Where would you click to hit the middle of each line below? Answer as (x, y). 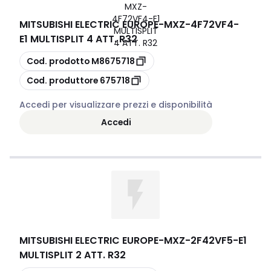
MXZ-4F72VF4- (201, 24)
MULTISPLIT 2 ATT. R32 (73, 255)
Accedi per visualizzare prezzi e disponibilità (116, 105)
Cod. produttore (62, 80)
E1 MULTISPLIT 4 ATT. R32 (78, 39)
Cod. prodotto (58, 61)
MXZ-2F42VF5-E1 (205, 240)
